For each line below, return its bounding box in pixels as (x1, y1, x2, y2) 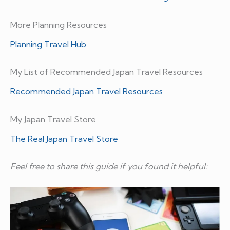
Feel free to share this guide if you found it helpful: (10, 161, 207, 172)
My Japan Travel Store (10, 114, 96, 125)
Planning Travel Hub (10, 39, 86, 49)
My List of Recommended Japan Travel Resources (10, 66, 203, 77)
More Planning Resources (10, 19, 107, 30)
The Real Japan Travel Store (10, 133, 118, 144)
